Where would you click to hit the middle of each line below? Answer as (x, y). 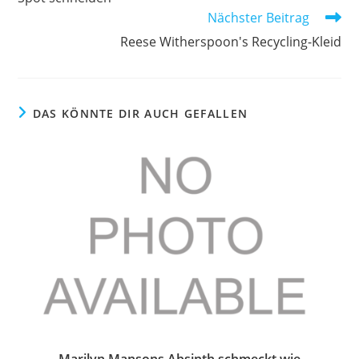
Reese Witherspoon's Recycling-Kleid (230, 42)
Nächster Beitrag (258, 18)
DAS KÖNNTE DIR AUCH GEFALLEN (140, 114)
